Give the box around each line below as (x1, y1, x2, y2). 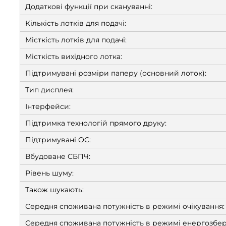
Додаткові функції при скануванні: (25, 2, 152, 11)
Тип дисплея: (25, 85, 74, 94)
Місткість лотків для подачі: (25, 35, 127, 44)
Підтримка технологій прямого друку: (25, 119, 166, 128)
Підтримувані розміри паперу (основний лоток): (25, 69, 206, 78)
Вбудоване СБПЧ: (25, 152, 90, 161)
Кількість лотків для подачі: (25, 19, 126, 28)
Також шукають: (25, 185, 84, 194)
